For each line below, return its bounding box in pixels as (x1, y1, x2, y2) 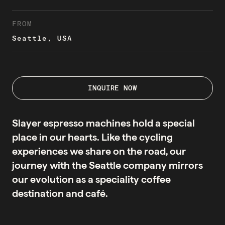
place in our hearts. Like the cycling (12, 131, 173, 143)
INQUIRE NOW (88, 83, 137, 92)
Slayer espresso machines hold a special (12, 117, 195, 129)
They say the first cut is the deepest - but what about (12, 213, 200, 223)
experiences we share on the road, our (12, 145, 186, 157)
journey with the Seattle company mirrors (12, 159, 203, 171)
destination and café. (12, 187, 108, 199)
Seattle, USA (12, 34, 72, 42)
